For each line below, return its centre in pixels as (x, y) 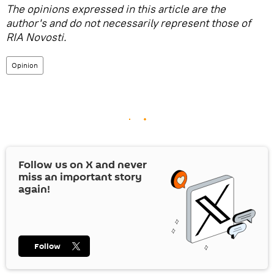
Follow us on (52, 165)
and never (120, 165)
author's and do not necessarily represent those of (128, 23)
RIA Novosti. (36, 37)
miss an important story (80, 177)
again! (34, 189)
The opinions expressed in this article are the (116, 9)
